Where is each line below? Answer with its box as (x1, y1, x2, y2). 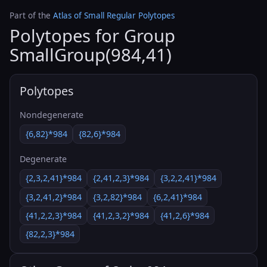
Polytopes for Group (10, 24, 175, 48)
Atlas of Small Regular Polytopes (53, 10, 175, 21)
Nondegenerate (20, 108, 83, 120)
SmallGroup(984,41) (10, 43, 172, 67)
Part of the (10, 10, 53, 21)
